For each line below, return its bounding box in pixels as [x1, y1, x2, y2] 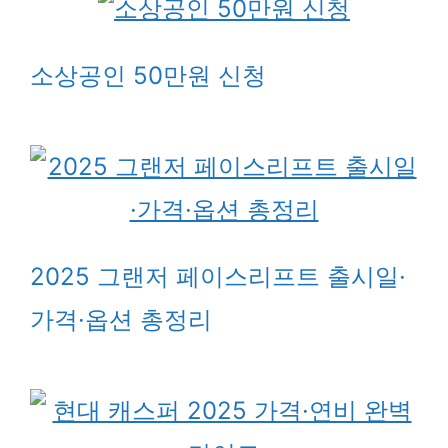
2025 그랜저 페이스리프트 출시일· [30, 261, 406, 291]
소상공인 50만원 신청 [30, 60, 266, 90]
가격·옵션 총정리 [30, 304, 212, 334]
